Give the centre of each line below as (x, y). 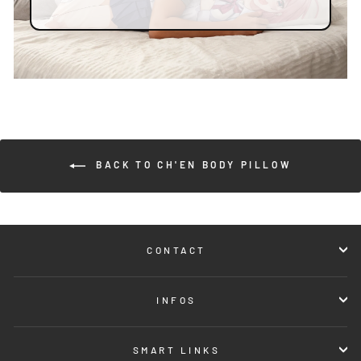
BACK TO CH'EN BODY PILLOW (192, 165)
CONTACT (176, 249)
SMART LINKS (176, 349)
